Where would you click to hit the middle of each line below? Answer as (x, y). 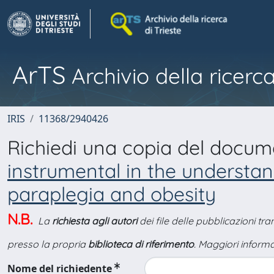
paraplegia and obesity (112, 194)
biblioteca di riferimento (141, 244)
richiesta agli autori (94, 221)
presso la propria (48, 244)
